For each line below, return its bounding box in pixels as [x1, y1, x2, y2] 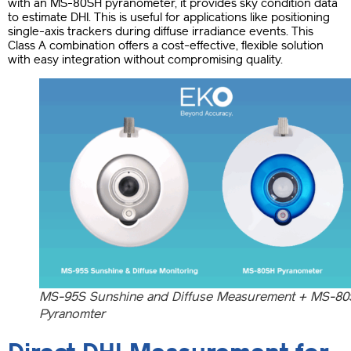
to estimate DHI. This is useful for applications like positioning [8, 10, 330, 25]
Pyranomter [39, 306, 105, 321]
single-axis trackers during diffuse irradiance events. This [8, 24, 313, 39]
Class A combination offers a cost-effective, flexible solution [8, 38, 324, 53]
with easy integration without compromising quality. [8, 52, 283, 67]
